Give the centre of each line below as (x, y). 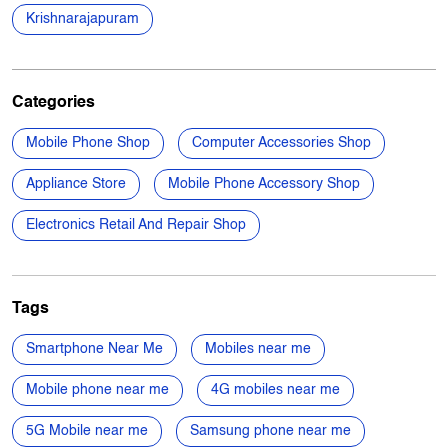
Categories (53, 234)
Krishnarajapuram (82, 150)
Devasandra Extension (296, 109)
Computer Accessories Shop (281, 274)
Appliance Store (76, 315)
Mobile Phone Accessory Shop (264, 315)
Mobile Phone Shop (88, 274)
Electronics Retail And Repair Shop (136, 356)
